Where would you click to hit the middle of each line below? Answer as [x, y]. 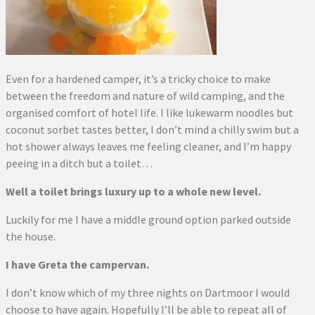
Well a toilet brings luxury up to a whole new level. [133, 191]
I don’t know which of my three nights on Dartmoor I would [148, 292]
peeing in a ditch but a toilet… [79, 163]
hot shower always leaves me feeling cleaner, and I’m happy [148, 146]
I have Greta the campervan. [77, 264]
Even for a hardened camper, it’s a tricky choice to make [138, 79]
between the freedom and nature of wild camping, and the [145, 96]
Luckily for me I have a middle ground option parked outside [148, 219]
